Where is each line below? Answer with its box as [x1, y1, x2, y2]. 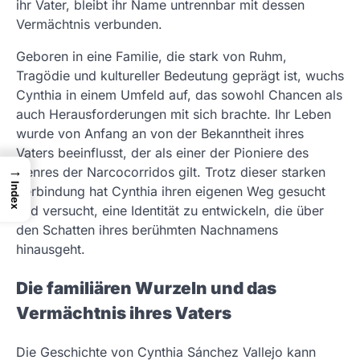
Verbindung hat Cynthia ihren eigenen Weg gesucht [16, 183, 325, 200]
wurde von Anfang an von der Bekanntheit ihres [16, 125, 304, 142]
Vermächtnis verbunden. [16, 16, 162, 33]
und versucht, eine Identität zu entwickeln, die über [16, 202, 324, 219]
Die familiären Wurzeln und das [16, 277, 276, 298]
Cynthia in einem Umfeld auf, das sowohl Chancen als [16, 87, 342, 104]
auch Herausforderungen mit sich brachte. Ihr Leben [16, 106, 331, 123]
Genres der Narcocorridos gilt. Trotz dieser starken [16, 164, 325, 181]
